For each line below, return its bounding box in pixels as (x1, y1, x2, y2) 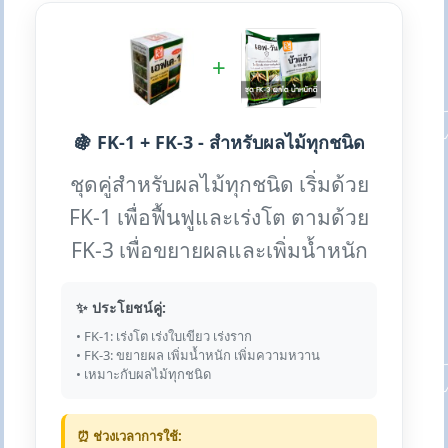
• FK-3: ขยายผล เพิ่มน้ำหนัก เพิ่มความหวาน (76, 346, 321, 365)
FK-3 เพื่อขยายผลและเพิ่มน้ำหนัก (70, 236, 368, 265)
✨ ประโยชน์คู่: (76, 298, 167, 318)
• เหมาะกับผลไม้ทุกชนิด (76, 365, 212, 384)
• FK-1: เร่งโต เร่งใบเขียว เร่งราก (76, 327, 253, 346)
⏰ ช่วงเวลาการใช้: (77, 427, 183, 446)
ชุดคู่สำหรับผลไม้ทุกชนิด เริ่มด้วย (69, 170, 369, 199)
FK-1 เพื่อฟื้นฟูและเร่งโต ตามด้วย (69, 203, 370, 232)
